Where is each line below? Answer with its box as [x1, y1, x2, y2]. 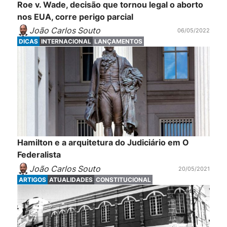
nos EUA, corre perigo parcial [17, 11, 133, 22]
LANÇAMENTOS [94, 37, 142, 46]
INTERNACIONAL [41, 37, 91, 46]
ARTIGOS [18, 176, 46, 184]
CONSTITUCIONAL [95, 176, 151, 184]
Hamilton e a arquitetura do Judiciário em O [17, 137, 189, 148]
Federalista [17, 149, 61, 160]
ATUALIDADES [49, 176, 93, 184]
